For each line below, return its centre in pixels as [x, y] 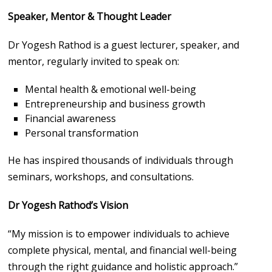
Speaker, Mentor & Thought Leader [90, 16]
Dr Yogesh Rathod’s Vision [68, 205]
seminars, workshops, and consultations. [101, 176]
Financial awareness [71, 118]
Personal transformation [82, 133]
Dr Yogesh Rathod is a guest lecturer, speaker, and [124, 45]
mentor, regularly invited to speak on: [94, 61]
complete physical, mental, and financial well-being [123, 250]
